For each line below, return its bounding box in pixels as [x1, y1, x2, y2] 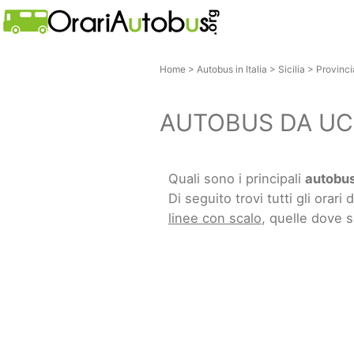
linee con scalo [168, 209, 262, 226]
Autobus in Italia [196, 63, 267, 75]
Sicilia [277, 63, 305, 75]
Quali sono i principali [168, 170, 305, 186]
